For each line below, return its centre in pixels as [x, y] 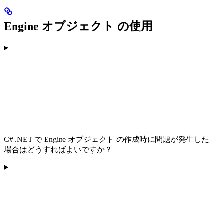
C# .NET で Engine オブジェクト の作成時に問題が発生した [107, 139]
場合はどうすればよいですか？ [58, 150]
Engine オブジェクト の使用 [78, 26]
